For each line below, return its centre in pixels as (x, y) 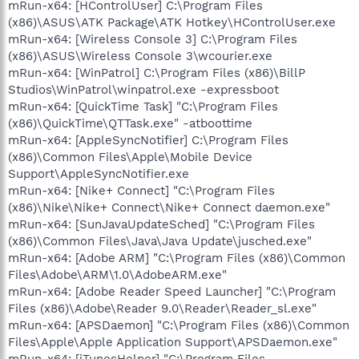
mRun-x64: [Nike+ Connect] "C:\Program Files (141, 190)
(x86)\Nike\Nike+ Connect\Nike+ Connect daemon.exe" (169, 207)
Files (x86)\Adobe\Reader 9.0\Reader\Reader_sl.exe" (162, 308)
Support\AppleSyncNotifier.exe (99, 173)
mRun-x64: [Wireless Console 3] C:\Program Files (153, 39)
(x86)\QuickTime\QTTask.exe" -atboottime (130, 123)
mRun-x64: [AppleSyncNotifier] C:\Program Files (148, 140)
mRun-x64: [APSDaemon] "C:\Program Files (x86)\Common (179, 325)
